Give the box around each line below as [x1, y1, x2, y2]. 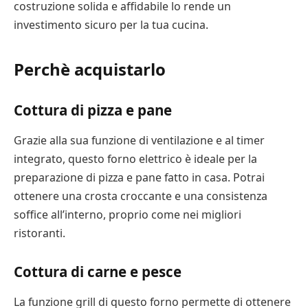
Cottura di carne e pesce [14, 262, 181, 282]
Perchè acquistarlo [14, 57, 166, 80]
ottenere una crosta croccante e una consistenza [14, 188, 267, 203]
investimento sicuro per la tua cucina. [14, 17, 208, 33]
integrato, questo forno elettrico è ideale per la [14, 151, 257, 166]
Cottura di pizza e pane [14, 100, 172, 120]
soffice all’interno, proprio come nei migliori [14, 206, 241, 222]
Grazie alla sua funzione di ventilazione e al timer [14, 132, 265, 148]
